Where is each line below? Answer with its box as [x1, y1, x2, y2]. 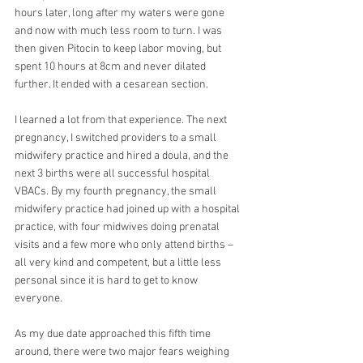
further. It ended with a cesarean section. [15, 77, 208, 92]
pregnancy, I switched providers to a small [15, 130, 219, 145]
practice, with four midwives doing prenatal [15, 220, 222, 234]
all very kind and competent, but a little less [15, 255, 224, 270]
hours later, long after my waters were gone [15, 6, 227, 20]
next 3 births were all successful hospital [15, 166, 212, 181]
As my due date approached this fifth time [15, 327, 213, 341]
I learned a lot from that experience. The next [15, 113, 229, 127]
